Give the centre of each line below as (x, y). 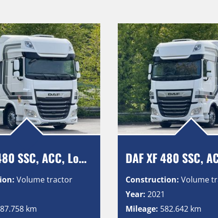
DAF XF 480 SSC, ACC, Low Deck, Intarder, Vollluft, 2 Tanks (83, 157)
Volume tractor (45, 179)
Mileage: (142, 209)
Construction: (152, 179)
